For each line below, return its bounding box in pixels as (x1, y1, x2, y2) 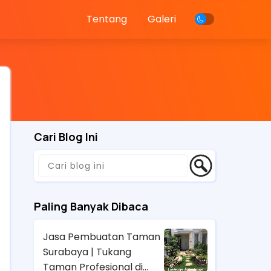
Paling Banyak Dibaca (34, 198, 148, 214)
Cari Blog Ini (34, 129, 98, 144)
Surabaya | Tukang (43, 244, 131, 259)
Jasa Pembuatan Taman (43, 229, 160, 244)
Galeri (148, 12, 177, 26)
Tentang (87, 12, 128, 26)
